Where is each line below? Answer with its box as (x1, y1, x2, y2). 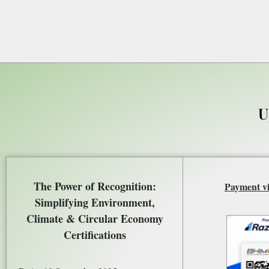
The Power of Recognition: (33, 178, 156, 195)
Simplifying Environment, (34, 195, 155, 211)
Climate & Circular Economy (26, 211, 163, 227)
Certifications (63, 227, 126, 243)
